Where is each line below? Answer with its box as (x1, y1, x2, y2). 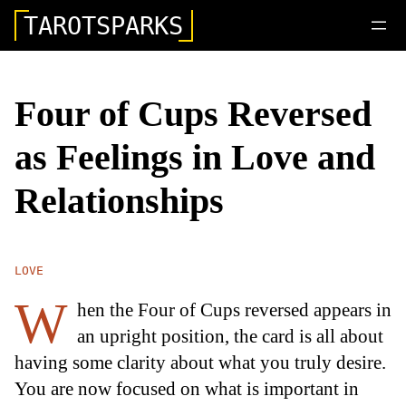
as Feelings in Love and (14, 136, 375, 178)
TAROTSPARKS (24, 11, 184, 40)
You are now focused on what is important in (14, 377, 359, 399)
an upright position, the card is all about (77, 324, 383, 346)
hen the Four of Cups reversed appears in (77, 298, 391, 320)
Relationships (14, 179, 224, 221)
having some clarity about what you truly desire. (14, 351, 386, 372)
